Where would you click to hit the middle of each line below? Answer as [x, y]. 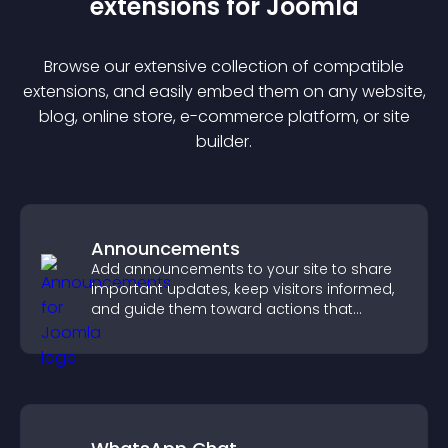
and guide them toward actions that [222, 309]
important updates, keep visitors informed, [242, 289]
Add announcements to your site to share [241, 269]
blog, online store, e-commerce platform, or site [224, 116]
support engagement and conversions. [233, 329]
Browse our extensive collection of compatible [224, 66]
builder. [224, 141]
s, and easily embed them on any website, [261, 91]
